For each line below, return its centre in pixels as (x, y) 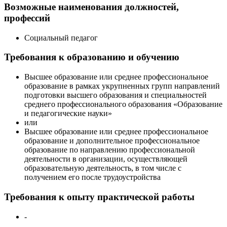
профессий (27, 18)
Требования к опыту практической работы (99, 197)
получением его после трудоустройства (92, 177)
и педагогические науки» (68, 113)
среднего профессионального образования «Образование (123, 104)
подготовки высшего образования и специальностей (116, 95)
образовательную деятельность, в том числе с (103, 168)
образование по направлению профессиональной (110, 150)
